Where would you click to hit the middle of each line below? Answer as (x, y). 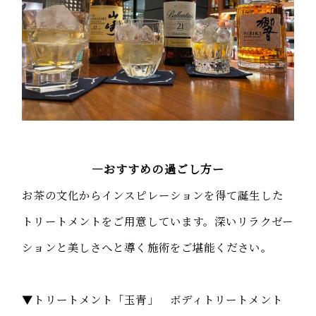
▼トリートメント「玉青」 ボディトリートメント (152, 299)
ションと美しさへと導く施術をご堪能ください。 (147, 247)
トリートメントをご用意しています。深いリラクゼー (158, 221)
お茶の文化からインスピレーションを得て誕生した (153, 195)
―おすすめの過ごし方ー (158, 169)
